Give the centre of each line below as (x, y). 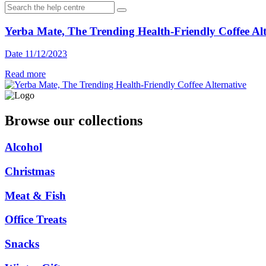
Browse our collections (74, 121)
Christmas (30, 171)
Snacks (22, 243)
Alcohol (23, 147)
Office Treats (36, 220)
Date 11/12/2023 (36, 54)
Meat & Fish (35, 195)
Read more (25, 74)
